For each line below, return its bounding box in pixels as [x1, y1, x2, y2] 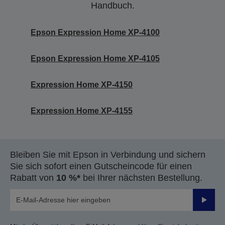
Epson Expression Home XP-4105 [31, 54, 160, 63]
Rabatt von [10, 173, 56, 183]
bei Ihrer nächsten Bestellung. [80, 173, 202, 183]
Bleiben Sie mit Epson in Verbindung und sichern [10, 150, 205, 160]
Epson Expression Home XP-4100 [31, 28, 160, 37]
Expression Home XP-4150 [31, 80, 133, 89]
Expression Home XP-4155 [31, 106, 133, 115]
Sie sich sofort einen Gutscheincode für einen [10, 161, 192, 171]
